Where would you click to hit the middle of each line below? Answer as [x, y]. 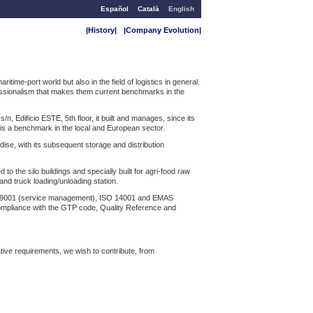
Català [149, 9]
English [181, 9]
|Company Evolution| [162, 30]
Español [115, 9]
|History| [101, 30]
